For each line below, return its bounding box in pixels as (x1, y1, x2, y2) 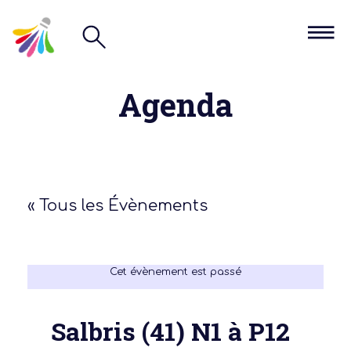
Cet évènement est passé (110, 266, 241, 277)
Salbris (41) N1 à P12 (51, 313, 290, 348)
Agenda (118, 83, 233, 125)
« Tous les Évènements (27, 196, 208, 215)
